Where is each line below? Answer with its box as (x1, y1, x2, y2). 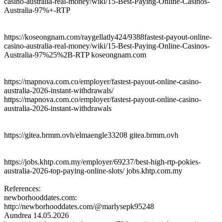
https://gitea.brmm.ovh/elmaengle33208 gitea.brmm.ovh (4, 130, 178, 139)
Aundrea (4, 211, 31, 220)
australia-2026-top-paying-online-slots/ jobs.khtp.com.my (4, 166, 182, 175)
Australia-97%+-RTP (4, 5, 70, 14)
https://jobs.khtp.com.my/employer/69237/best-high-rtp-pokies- (4, 157, 201, 166)
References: (4, 184, 41, 193)
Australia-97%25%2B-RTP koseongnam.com (4, 50, 146, 59)
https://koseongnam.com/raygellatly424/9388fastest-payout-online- (4, 32, 212, 41)
